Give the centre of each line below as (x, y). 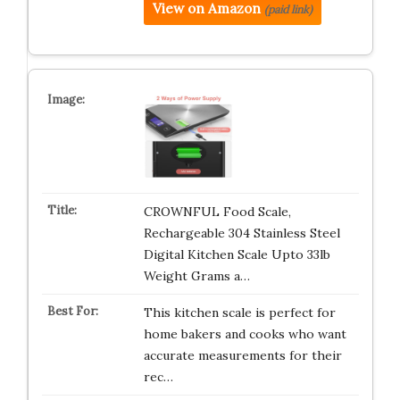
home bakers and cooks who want (245, 334)
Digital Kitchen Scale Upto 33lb (237, 254)
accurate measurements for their (242, 355)
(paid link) (288, 9)
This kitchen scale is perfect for (239, 312)
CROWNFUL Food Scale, (217, 212)
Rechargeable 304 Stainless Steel (242, 233)
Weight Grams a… (196, 276)
